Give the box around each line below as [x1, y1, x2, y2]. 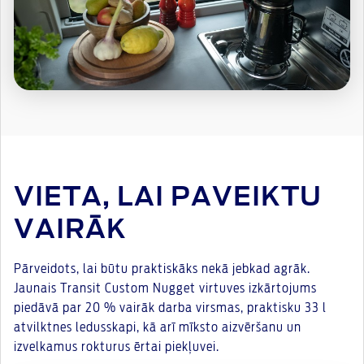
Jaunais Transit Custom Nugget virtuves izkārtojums [14, 282, 317, 296]
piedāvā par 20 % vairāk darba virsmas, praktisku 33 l [14, 301, 327, 315]
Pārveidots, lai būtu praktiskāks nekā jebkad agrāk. [14, 262, 310, 276]
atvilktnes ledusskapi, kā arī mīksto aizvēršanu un [14, 321, 301, 335]
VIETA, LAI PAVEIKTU [14, 184, 322, 211]
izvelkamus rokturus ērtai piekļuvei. [14, 340, 219, 354]
